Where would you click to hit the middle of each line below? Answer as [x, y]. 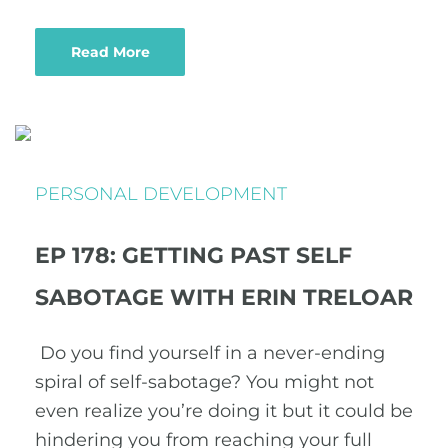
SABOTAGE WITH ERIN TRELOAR [224, 297]
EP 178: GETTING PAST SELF [193, 255]
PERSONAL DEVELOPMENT [161, 194]
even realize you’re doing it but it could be [224, 411]
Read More [110, 52]
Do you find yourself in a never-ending [210, 353]
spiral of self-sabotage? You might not [204, 382]
